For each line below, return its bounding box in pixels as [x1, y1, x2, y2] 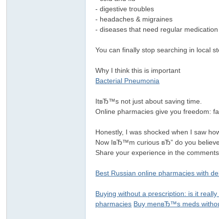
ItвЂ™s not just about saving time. [95, 97, 206, 105]
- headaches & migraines [95, 15, 177, 23]
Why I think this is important [95, 66, 185, 74]
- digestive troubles [95, 5, 158, 13]
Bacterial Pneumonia [95, 77, 160, 85]
